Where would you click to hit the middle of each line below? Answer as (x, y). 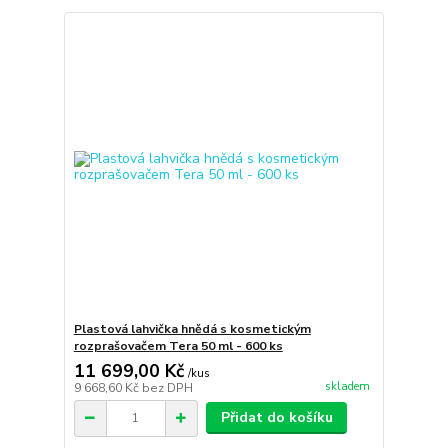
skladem (347, 386)
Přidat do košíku (276, 418)
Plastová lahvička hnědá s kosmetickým (192, 329)
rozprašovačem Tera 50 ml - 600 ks (178, 346)
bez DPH (167, 388)
